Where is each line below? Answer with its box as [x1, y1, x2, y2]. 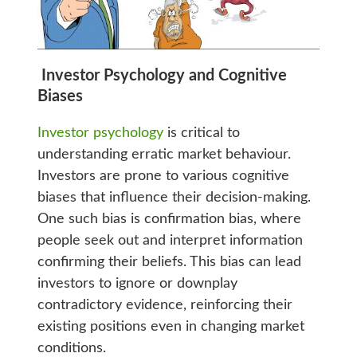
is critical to [163, 126, 240, 141]
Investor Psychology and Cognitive [37, 68, 287, 84]
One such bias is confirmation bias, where [37, 212, 301, 227]
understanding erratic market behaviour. [37, 147, 291, 163]
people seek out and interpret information [37, 233, 303, 249]
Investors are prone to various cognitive [37, 169, 289, 184]
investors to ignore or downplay [37, 277, 237, 292]
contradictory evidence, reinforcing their [37, 298, 292, 313]
